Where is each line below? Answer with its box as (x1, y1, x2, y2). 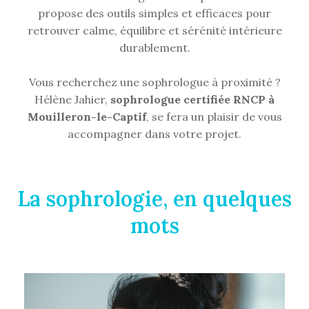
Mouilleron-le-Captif (27, 110, 146, 123)
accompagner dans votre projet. (68, 127, 241, 141)
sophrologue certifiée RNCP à (110, 92, 275, 106)
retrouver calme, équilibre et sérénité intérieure (27, 23, 282, 37)
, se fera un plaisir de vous (146, 110, 282, 123)
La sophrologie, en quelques (17, 186, 292, 212)
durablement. (119, 41, 190, 54)
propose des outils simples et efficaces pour (38, 6, 271, 20)
